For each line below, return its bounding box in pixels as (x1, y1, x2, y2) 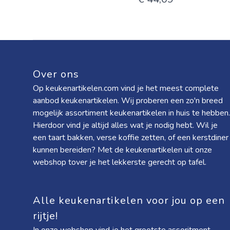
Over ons (33, 67, 79, 81)
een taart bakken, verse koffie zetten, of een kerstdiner (33, 132, 228, 143)
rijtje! (33, 209, 61, 223)
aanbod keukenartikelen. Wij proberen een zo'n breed (33, 95, 223, 106)
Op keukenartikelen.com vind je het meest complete (33, 83, 219, 94)
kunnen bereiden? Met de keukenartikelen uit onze (33, 144, 212, 156)
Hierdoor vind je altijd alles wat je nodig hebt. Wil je (33, 120, 218, 131)
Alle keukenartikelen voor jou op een (33, 194, 225, 207)
